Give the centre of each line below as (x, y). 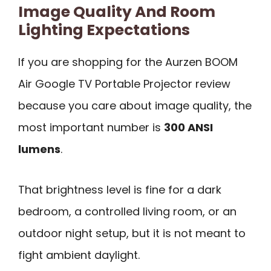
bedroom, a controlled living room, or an (127, 212)
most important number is (91, 128)
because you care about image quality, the (135, 106)
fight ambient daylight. (79, 255)
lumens (39, 149)
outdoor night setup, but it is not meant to (132, 233)
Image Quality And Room (117, 12)
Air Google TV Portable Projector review (124, 84)
